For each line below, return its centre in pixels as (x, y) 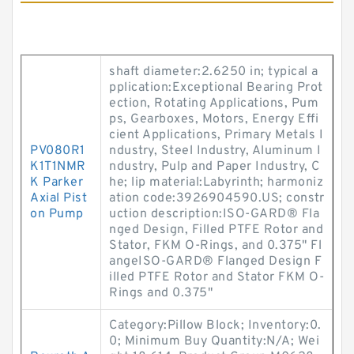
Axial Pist (58, 198)
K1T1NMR (58, 167)
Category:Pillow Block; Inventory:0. (215, 326)
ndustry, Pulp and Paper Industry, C (215, 167)
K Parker (56, 183)
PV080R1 (58, 151)
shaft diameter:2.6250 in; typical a (214, 72)
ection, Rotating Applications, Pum (214, 104)
